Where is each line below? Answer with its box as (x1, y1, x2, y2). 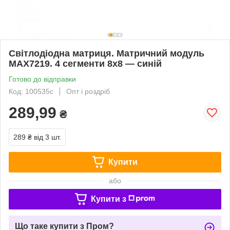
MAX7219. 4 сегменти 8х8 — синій (9, 58, 162, 69)
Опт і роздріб (66, 87, 110, 95)
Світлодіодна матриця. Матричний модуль (9, 48, 204, 59)
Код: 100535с (9, 87, 53, 95)
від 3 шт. (34, 132, 61, 141)
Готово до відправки (9, 74, 76, 83)
